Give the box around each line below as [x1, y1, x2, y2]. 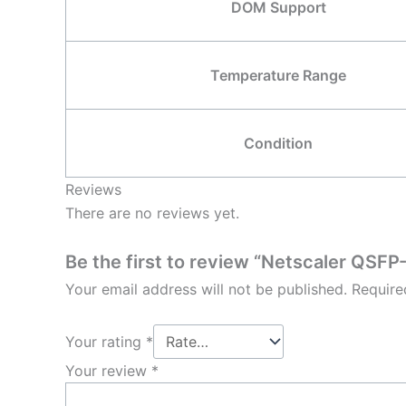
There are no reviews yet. [65, 203, 239, 222]
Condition [244, 133, 313, 152]
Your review [65, 361, 151, 380]
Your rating [65, 332, 146, 351]
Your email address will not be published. [65, 280, 347, 299]
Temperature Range [210, 65, 346, 84]
